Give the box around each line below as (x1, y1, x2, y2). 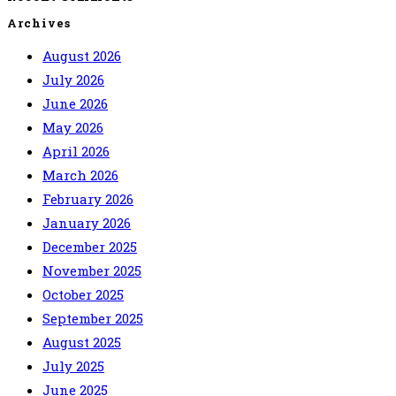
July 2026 (42, 71, 104, 89)
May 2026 (42, 118, 103, 137)
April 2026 (42, 142, 110, 161)
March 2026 (42, 166, 118, 185)
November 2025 (42, 262, 141, 280)
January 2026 (42, 214, 131, 232)
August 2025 (42, 333, 121, 352)
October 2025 (42, 286, 124, 304)
